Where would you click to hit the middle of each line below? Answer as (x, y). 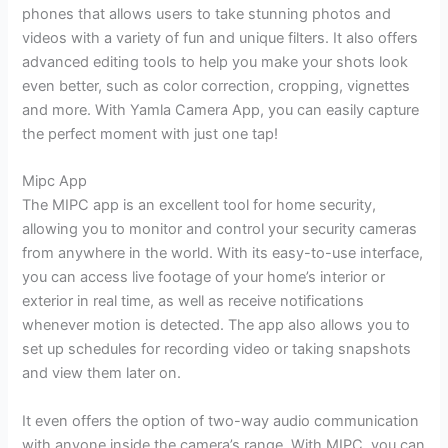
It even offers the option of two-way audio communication (221, 421)
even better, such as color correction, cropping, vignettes (216, 86)
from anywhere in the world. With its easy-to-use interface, (223, 253)
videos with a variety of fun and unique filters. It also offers (220, 38)
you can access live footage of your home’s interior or (204, 277)
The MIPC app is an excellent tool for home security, (199, 205)
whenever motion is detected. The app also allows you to (216, 325)
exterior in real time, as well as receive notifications (193, 301)
